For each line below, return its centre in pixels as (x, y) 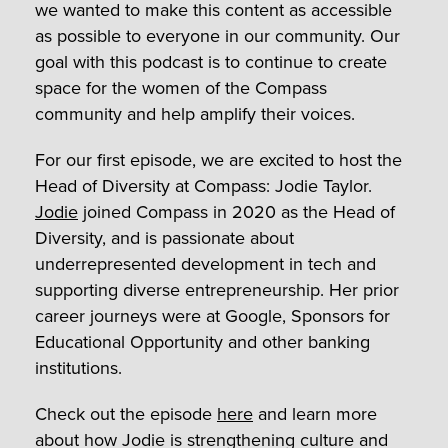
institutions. (81, 367)
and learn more (315, 413)
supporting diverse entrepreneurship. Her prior (217, 289)
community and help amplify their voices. (195, 113)
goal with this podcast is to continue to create (211, 61)
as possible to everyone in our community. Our (217, 35)
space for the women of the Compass (181, 87)
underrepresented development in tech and (205, 263)
